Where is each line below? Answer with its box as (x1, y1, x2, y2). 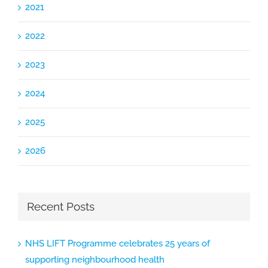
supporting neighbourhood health (25, 254, 165, 266)
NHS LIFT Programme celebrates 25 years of (25, 238, 210, 249)
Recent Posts (27, 199, 95, 214)
